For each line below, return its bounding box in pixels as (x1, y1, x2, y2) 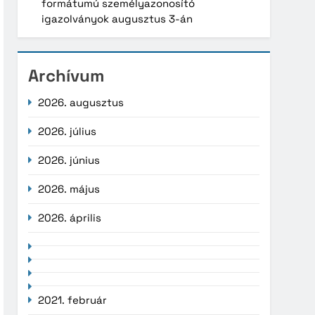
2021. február (38, 292, 108, 307)
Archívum (28, 64, 105, 86)
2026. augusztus (38, 95, 124, 109)
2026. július (38, 124, 97, 138)
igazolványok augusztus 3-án (41, 11, 193, 25)
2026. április (38, 210, 102, 224)
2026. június (38, 153, 101, 167)
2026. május (38, 181, 101, 195)
